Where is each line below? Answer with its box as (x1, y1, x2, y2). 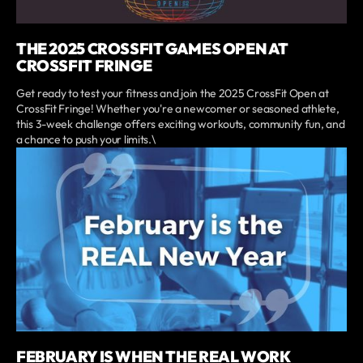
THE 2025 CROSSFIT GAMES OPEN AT (16, 38, 289, 58)
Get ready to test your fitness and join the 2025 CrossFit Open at (16, 85, 329, 100)
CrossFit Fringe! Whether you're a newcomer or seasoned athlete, (16, 100, 340, 116)
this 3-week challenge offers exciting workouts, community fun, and (16, 116, 345, 131)
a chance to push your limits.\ (16, 131, 156, 147)
